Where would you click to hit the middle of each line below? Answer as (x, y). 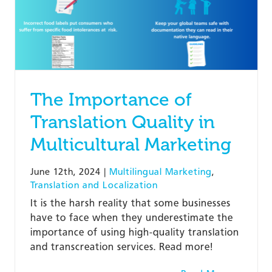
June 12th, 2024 (65, 172)
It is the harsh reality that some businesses (130, 203)
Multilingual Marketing (160, 172)
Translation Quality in (122, 122)
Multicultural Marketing (131, 144)
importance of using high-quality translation (134, 232)
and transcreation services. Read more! (121, 246)
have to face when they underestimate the (131, 217)
